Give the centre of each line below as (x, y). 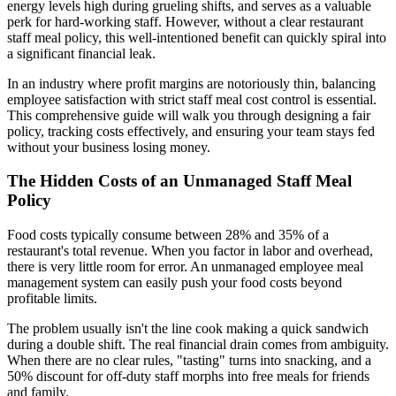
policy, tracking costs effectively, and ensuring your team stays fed (191, 131)
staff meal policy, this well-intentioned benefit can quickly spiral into (197, 37)
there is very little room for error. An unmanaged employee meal (185, 267)
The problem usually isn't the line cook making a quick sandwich (188, 329)
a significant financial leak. (81, 53)
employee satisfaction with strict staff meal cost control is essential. (192, 99)
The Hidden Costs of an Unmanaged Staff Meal (179, 181)
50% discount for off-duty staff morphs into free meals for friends (188, 377)
